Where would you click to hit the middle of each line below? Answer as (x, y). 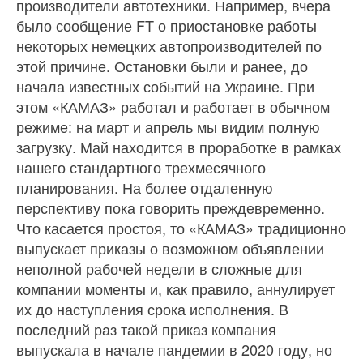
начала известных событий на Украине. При (165, 86)
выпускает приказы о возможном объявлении (170, 248)
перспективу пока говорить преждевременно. (171, 208)
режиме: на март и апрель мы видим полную (168, 127)
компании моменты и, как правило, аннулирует (175, 289)
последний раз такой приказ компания (146, 329)
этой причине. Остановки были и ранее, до (162, 66)
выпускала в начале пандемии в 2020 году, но (174, 350)
